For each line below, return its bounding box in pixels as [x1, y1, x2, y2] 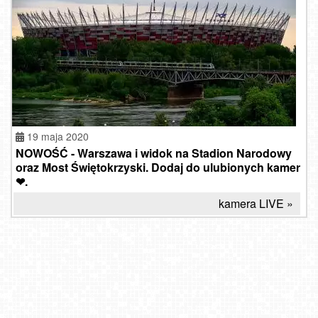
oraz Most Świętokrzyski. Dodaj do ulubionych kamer [16, 158, 300, 175]
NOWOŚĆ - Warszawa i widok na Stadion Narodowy [16, 144, 292, 161]
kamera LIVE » [219, 194, 293, 212]
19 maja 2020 [27, 128, 89, 143]
